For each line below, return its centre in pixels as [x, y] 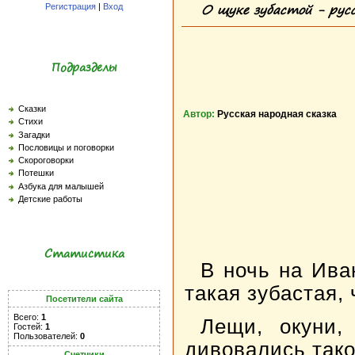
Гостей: [29, 327]
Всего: [27, 317]
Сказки [32, 109]
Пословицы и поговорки [66, 147]
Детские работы [50, 198]
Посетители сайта [84, 299]
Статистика [84, 254]
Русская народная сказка [277, 115]
